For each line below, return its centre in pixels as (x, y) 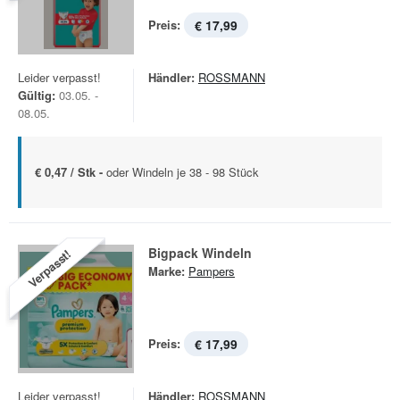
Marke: (167, 271)
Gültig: (37, 95)
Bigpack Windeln (200, 253)
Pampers (212, 271)
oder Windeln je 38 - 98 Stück (183, 172)
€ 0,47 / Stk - (71, 172)
